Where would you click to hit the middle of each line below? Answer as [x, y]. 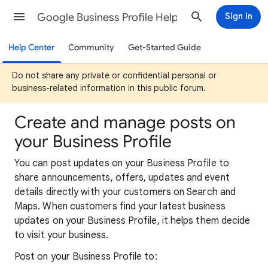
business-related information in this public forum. [109, 88]
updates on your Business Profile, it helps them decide [133, 221]
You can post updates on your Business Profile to [122, 163]
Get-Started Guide [165, 48]
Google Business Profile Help [108, 17]
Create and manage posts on [125, 122]
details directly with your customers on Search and [125, 192]
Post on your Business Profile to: [86, 257]
